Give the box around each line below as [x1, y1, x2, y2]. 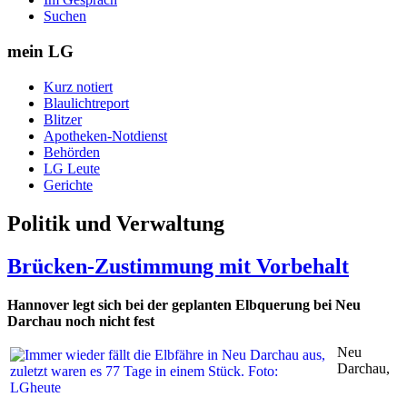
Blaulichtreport [44, 94, 129, 111]
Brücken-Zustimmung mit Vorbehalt [7, 253, 349, 278]
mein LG [7, 42, 74, 62]
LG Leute [44, 160, 100, 176]
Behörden [44, 144, 100, 160]
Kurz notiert [44, 78, 113, 94]
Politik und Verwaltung [7, 211, 224, 235]
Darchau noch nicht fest [7, 313, 154, 329]
